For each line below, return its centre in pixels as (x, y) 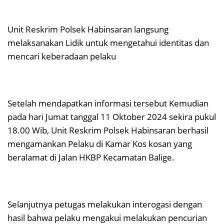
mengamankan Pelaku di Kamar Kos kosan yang (100, 144)
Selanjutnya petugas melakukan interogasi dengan (105, 204)
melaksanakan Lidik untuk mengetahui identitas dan (108, 43)
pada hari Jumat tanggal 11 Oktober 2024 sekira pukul (112, 117)
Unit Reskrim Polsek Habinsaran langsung (88, 29)
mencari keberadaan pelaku (62, 56)
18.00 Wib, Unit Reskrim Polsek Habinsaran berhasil (108, 130)
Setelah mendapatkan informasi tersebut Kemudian (108, 103)
